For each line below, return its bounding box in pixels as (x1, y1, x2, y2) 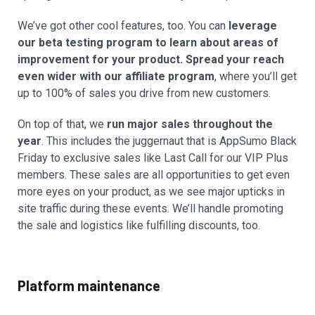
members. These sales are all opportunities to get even (18, 167, 290, 181)
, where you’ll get (214, 69, 297, 83)
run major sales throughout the (107, 117, 273, 131)
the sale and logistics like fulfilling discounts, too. (18, 218, 260, 232)
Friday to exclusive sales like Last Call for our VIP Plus (18, 150, 288, 165)
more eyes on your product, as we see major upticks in (18, 184, 285, 198)
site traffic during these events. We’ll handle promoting (18, 201, 283, 215)
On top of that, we (18, 117, 107, 131)
